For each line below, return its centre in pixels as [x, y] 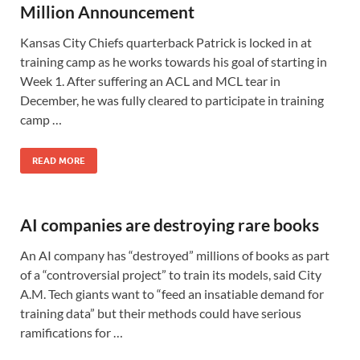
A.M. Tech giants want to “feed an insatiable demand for [172, 294]
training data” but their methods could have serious [161, 313]
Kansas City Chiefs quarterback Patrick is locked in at [166, 42]
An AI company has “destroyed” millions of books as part [175, 255]
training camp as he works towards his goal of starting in [174, 61]
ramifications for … [72, 332]
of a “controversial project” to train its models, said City [171, 274]
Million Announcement [107, 12]
